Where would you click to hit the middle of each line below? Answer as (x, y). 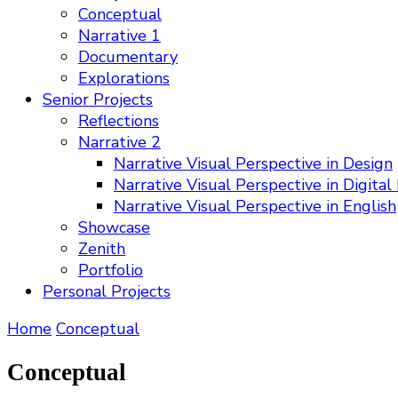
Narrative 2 (119, 142)
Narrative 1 (119, 36)
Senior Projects (98, 99)
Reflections (119, 121)
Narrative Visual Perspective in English (255, 206)
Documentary (128, 57)
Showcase (114, 227)
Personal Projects (107, 291)
